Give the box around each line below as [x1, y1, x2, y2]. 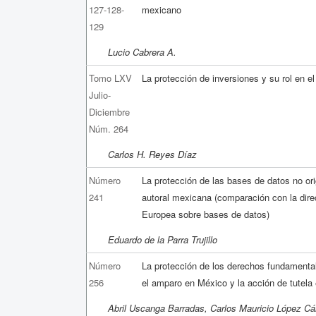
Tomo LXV [89, 71, 133, 85]
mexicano [142, 2, 182, 16]
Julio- [89, 87, 111, 102]
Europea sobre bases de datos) [142, 207, 270, 221]
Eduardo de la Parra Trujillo [108, 232, 217, 246]
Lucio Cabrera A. [108, 44, 176, 59]
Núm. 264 [89, 121, 129, 135]
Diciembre [89, 104, 130, 119]
